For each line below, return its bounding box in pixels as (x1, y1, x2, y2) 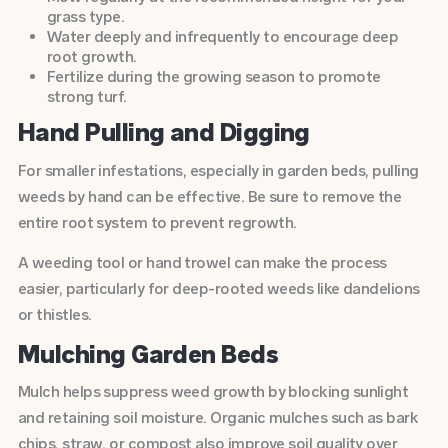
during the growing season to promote (103, 66, 381, 86)
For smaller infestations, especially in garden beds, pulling (17, 160, 419, 180)
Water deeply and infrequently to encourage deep (46, 26, 399, 46)
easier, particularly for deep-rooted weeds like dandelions (17, 279, 420, 299)
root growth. (46, 46, 137, 66)
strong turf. (46, 86, 127, 106)
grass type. (46, 6, 125, 26)
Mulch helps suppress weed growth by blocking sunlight (17, 381, 409, 401)
